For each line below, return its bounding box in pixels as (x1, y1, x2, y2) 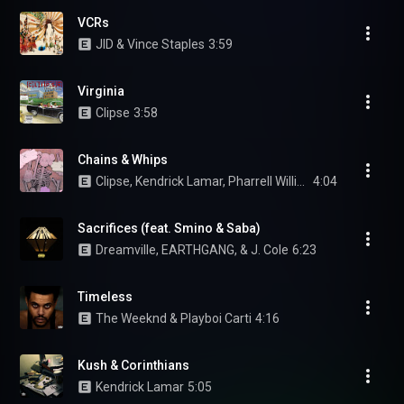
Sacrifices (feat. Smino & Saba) (78, 221, 261, 235)
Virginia (78, 84, 124, 98)
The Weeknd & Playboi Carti (96, 311, 252, 326)
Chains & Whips (78, 152, 168, 167)
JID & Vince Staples (96, 37, 205, 51)
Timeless (78, 289, 133, 304)
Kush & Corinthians (78, 358, 189, 372)
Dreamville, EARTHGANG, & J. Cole (96, 243, 289, 257)
